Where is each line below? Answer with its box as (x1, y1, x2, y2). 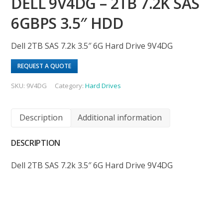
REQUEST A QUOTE (17, 62, 72, 71)
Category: (55, 81, 86, 91)
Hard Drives (85, 81, 121, 91)
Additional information (78, 112, 162, 123)
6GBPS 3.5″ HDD (11, 13, 123, 34)
